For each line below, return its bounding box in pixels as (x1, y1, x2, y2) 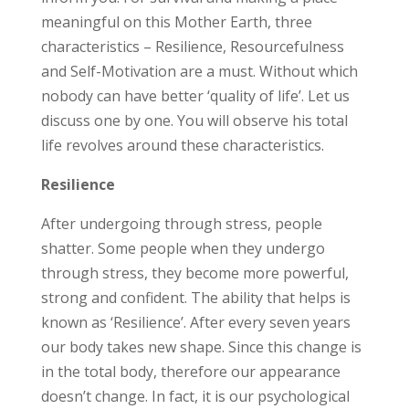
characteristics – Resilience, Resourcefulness (40, 37, 344, 57)
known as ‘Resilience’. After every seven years (40, 312, 351, 332)
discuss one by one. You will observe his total (40, 110, 348, 131)
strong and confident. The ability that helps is (40, 288, 351, 308)
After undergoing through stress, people (40, 214, 322, 234)
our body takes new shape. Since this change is (40, 337, 362, 357)
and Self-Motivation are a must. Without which (40, 61, 358, 81)
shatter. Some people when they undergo (40, 238, 325, 258)
